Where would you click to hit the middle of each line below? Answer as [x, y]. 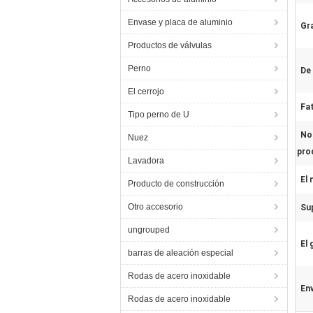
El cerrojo [146, 92]
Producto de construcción [176, 184]
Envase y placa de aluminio [180, 22]
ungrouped [149, 230]
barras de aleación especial [181, 253]
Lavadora [146, 161]
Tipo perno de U [159, 115]
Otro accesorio [155, 207]
